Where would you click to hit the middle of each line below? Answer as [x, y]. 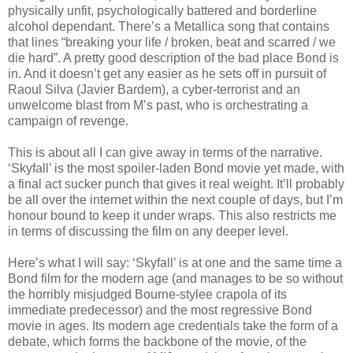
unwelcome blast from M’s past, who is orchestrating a [158, 105]
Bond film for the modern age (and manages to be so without [175, 278]
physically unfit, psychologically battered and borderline [162, 10]
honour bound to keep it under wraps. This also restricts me [172, 215]
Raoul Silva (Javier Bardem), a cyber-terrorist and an [154, 89]
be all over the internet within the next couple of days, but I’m [175, 199]
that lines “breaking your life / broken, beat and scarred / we [172, 42]
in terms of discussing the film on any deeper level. [148, 231]
